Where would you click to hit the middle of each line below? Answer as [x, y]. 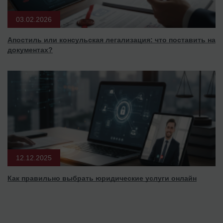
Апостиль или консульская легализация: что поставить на [111, 40]
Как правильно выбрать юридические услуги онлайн [102, 178]
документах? [30, 50]
